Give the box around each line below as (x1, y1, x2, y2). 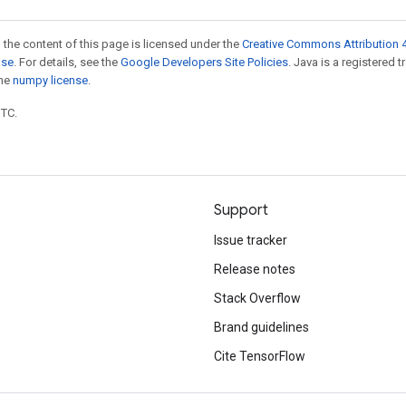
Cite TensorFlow (214, 349, 305, 363)
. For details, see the (14, 55, 121, 69)
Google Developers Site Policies (121, 55, 288, 69)
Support (214, 201, 268, 219)
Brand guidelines (214, 320, 309, 334)
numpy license (13, 73, 88, 87)
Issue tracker (214, 233, 287, 247)
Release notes (214, 262, 295, 276)
